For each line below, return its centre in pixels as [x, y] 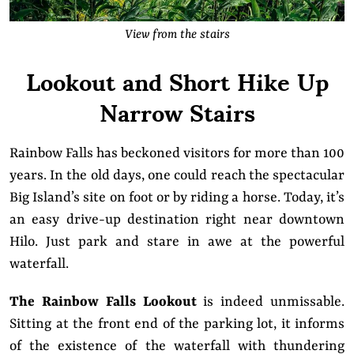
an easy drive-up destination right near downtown [177, 219]
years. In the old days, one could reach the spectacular [177, 175]
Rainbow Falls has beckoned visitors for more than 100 [177, 153]
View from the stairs [177, 34]
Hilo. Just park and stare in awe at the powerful [177, 241]
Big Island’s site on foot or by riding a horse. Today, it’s [177, 197]
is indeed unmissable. [270, 301]
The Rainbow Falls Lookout [103, 301]
